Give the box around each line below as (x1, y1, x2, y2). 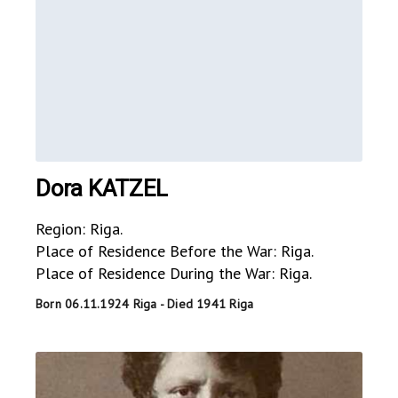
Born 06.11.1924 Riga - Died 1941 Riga (36, 296, 254, 313)
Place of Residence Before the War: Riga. (36, 241, 314, 262)
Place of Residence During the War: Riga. (36, 263, 312, 284)
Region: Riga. (36, 219, 123, 240)
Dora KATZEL (36, 175, 168, 203)
